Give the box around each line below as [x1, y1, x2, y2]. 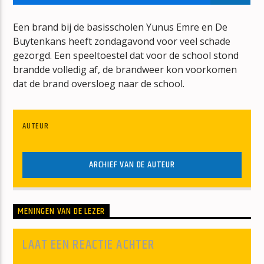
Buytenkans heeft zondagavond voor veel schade [13, 34, 231, 48]
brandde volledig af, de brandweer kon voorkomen [13, 62, 237, 76]
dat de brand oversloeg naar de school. [13, 77, 185, 90]
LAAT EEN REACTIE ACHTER [22, 234, 155, 255]
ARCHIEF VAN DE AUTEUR [89, 157, 175, 172]
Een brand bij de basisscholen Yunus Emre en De [13, 20, 228, 34]
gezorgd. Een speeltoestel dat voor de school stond [13, 48, 239, 62]
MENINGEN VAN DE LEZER [18, 204, 105, 219]
